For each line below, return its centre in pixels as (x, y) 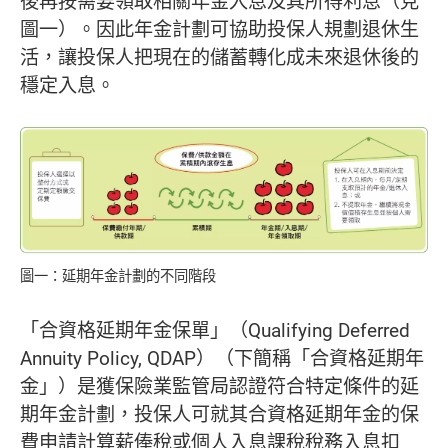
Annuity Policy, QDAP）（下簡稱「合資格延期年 (222, 358)
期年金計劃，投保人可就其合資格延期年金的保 (219, 414)
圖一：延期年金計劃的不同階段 (118, 276)
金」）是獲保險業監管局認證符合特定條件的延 (219, 386)
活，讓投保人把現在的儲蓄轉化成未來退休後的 (219, 56)
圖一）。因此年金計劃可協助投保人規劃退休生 (219, 28)
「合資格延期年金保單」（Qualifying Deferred (215, 330)
